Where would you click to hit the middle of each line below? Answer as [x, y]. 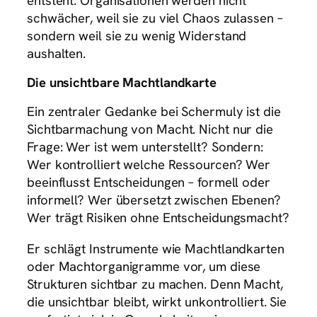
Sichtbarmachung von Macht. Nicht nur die [150, 129]
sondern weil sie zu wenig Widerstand [137, 36]
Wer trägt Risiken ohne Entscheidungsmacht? [158, 218]
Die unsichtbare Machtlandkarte [122, 82]
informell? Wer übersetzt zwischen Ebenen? [154, 200]
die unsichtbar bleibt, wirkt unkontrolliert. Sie [157, 301]
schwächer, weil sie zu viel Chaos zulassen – [155, 18]
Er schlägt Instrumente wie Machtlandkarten [156, 248]
